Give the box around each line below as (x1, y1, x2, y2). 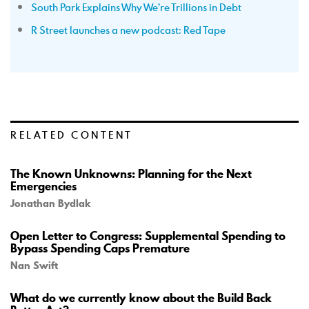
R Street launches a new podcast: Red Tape (31, 23, 226, 37)
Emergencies (10, 178, 77, 195)
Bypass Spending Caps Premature (10, 240, 190, 257)
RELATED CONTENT (10, 128, 133, 141)
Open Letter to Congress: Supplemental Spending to (10, 228, 286, 244)
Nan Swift (10, 259, 58, 272)
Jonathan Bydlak (10, 197, 90, 210)
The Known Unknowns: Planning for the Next (10, 166, 252, 182)
